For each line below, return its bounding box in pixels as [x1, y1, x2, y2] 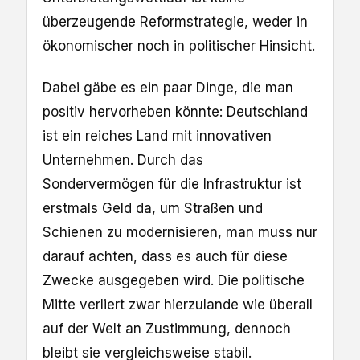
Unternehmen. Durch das [43, 152, 203, 169]
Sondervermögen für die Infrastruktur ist [43, 176, 301, 193]
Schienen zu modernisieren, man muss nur [43, 224, 317, 241]
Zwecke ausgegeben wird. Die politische [43, 272, 305, 289]
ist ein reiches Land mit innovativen [43, 128, 272, 145]
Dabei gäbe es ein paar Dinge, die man [43, 80, 293, 96]
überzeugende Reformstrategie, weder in [43, 14, 308, 31]
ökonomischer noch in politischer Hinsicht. [43, 38, 315, 55]
